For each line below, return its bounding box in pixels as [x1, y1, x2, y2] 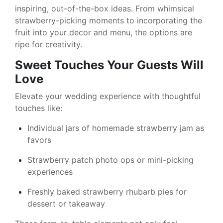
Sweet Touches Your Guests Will [15, 57, 204, 72]
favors [27, 134, 51, 145]
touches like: [15, 103, 62, 113]
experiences [27, 166, 73, 177]
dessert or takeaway [27, 198, 105, 209]
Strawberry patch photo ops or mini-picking [27, 154, 194, 165]
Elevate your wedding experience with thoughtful [15, 91, 201, 101]
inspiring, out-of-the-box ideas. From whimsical [15, 3, 194, 13]
